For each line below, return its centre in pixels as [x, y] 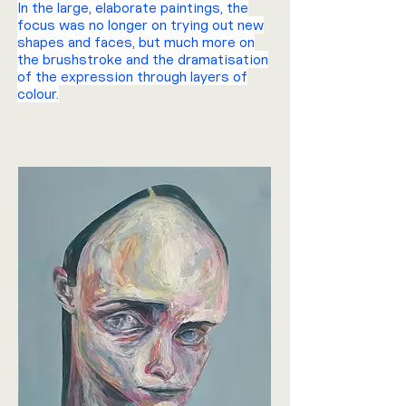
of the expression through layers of [132, 77]
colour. [38, 94]
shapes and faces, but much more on [136, 42]
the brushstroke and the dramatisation [143, 59]
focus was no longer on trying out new [140, 25]
